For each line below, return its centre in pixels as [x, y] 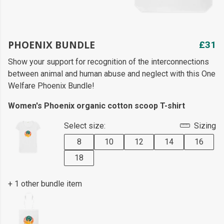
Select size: [85, 126]
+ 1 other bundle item [45, 184]
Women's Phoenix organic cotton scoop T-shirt [96, 106]
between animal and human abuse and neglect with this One [112, 74]
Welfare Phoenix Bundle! [51, 86]
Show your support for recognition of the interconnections [108, 62]
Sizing [204, 126]
